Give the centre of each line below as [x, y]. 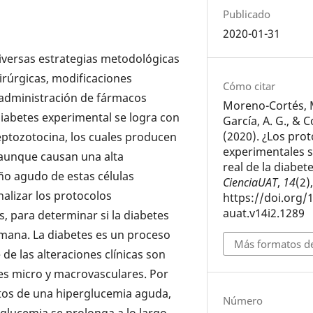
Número [243, 300]
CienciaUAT [250, 183]
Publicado [247, 14]
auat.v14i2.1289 [264, 213]
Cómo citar [249, 86]
